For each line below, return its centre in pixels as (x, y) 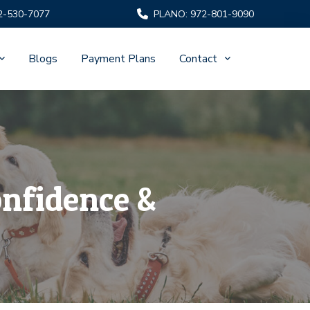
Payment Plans (118, 59)
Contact (198, 59)
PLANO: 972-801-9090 (204, 14)
